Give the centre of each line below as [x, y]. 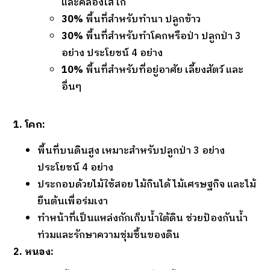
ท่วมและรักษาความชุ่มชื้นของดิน [109, 235]
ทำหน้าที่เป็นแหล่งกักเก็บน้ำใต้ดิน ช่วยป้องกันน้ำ [143, 218]
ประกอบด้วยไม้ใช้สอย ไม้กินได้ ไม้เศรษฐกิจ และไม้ [147, 184]
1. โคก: [30, 125]
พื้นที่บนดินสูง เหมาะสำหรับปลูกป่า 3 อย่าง [131, 151]
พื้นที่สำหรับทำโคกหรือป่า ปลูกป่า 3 [162, 37]
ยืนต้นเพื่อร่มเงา [73, 201]
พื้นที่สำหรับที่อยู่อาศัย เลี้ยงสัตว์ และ [164, 71]
